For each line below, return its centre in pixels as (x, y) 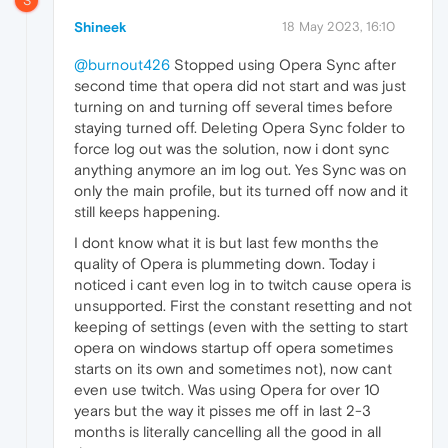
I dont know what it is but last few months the (226, 242)
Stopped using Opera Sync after (283, 64)
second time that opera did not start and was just (240, 85)
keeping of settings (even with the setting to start (241, 326)
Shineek (100, 26)
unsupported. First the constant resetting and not (243, 305)
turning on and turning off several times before (233, 106)
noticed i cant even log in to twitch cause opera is (242, 284)
